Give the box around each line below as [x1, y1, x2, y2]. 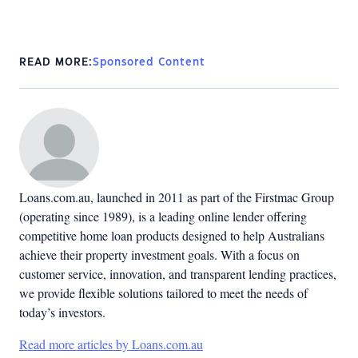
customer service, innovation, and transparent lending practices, [19, 265, 336, 282]
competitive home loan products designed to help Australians [19, 226, 324, 244]
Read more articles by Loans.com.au [19, 335, 203, 352]
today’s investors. [19, 303, 105, 320]
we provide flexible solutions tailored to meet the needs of [19, 284, 308, 301]
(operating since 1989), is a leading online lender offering [19, 207, 307, 225]
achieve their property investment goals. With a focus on [19, 245, 300, 263]
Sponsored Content [93, 57, 205, 67]
